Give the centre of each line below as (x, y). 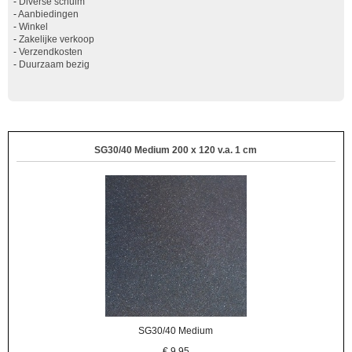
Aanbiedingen (48, 15)
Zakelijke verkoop (57, 40)
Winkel (33, 27)
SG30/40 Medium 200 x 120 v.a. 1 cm (176, 150)
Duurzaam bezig (54, 65)
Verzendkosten (51, 52)
